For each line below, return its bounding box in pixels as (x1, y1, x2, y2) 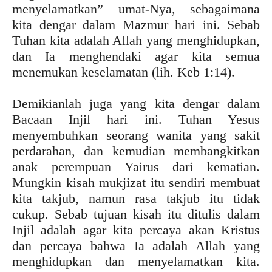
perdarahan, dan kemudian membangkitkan (12, 143, 260, 158)
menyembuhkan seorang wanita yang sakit (12, 127, 260, 143)
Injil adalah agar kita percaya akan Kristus (12, 222, 260, 237)
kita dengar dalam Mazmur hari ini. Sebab (12, 16, 260, 32)
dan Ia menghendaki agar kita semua (12, 48, 260, 64)
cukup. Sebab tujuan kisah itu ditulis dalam (12, 206, 260, 222)
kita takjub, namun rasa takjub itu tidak (12, 190, 260, 206)
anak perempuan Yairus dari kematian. (12, 158, 260, 174)
